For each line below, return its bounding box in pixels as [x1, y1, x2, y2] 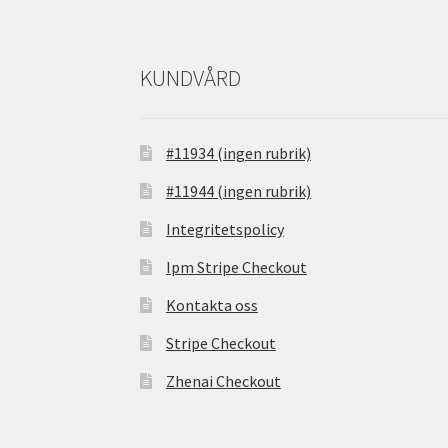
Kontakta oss [165, 295, 258, 316]
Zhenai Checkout [165, 371, 281, 392]
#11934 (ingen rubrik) [165, 143, 311, 164]
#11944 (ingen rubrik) [165, 181, 311, 202]
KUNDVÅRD [140, 63, 242, 92]
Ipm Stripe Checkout [165, 257, 307, 278]
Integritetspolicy [165, 219, 284, 240]
